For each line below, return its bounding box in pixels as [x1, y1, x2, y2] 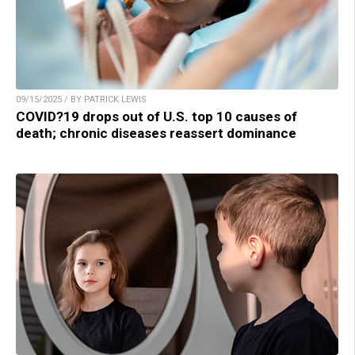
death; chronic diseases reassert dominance [16, 125, 296, 142]
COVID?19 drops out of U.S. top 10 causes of [16, 109, 297, 125]
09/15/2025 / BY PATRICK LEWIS [16, 94, 147, 105]
